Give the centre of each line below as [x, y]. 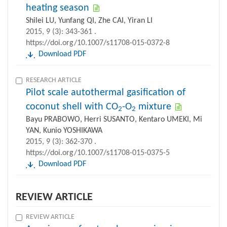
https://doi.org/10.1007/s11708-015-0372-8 [98, 43]
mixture [154, 107]
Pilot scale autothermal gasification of [106, 92]
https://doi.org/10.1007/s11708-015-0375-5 [98, 153]
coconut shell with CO [72, 107]
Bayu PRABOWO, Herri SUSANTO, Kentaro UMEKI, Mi [114, 119]
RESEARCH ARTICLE [54, 80]
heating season [58, 8]
